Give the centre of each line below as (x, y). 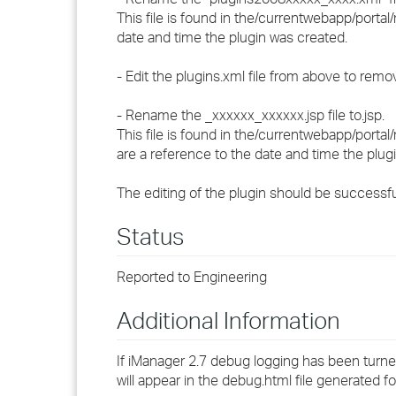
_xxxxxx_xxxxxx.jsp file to (283, 115)
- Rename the (161, 115)
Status (150, 236)
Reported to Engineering (192, 277)
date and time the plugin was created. (232, 37)
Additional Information (228, 320)
